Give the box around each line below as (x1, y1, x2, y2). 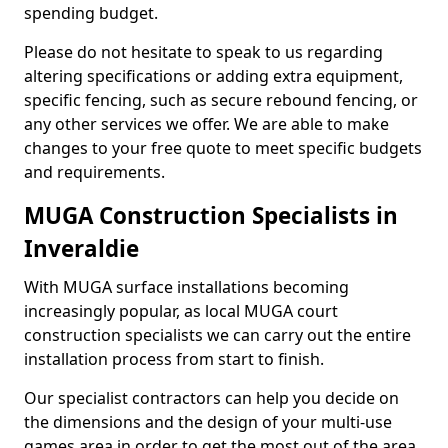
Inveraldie (24, 233, 139, 264)
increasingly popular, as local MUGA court (24, 300, 338, 322)
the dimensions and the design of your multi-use (24, 411, 392, 433)
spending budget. (24, 2, 158, 24)
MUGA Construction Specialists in (24, 200, 398, 231)
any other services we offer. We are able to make (24, 113, 389, 135)
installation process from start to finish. (24, 348, 324, 370)
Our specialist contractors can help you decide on (24, 387, 399, 409)
